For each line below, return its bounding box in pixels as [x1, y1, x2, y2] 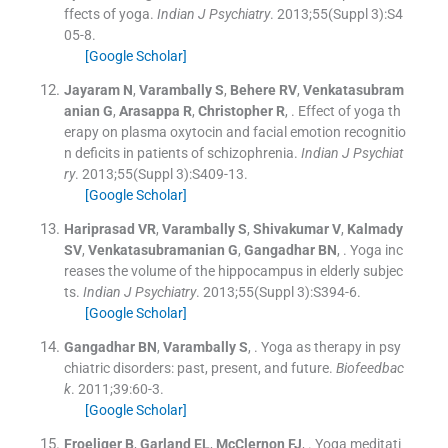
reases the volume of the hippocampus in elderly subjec [63, 263, 403, 280]
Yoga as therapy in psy [260, 339, 401, 356]
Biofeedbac [335, 360, 404, 377]
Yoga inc [349, 242, 403, 259]
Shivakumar [252, 221, 329, 238]
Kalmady [346, 221, 403, 238]
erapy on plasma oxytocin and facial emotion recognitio [63, 124, 406, 141]
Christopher [197, 103, 273, 120]
